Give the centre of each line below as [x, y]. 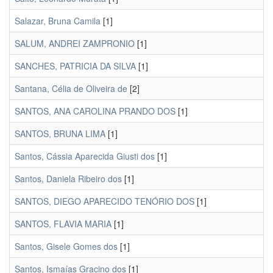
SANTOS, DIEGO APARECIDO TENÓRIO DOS [105, 201]
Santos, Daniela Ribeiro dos [68, 179]
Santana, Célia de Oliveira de [71, 88]
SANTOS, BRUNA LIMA [60, 133]
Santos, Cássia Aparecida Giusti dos [85, 156]
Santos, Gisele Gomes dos [66, 246]
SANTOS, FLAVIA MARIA [63, 224]
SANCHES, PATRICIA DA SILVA [75, 66]
